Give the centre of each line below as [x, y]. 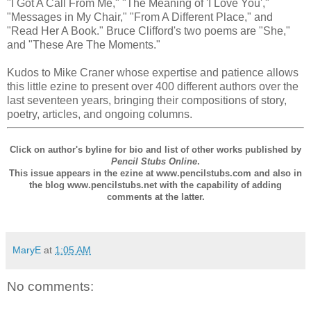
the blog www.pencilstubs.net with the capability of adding [155, 185]
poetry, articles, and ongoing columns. [100, 114]
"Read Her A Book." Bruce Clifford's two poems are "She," [149, 31]
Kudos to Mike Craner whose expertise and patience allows [153, 72]
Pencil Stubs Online [154, 161]
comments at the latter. [155, 196]
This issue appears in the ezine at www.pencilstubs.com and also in [155, 173]
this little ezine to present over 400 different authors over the [153, 86]
